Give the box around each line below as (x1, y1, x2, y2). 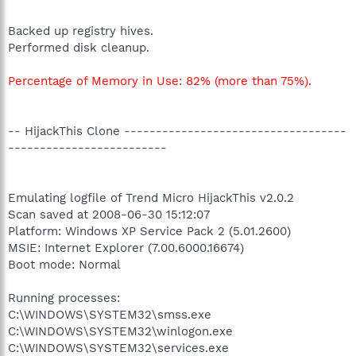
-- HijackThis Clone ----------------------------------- (8, 123, 346, 138)
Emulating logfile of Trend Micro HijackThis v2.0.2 (8, 190, 294, 205)
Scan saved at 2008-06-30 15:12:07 (8, 207, 210, 222)
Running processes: (8, 290, 120, 305)
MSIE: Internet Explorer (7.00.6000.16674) (8, 240, 244, 255)
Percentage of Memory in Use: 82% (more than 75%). (8, 73, 311, 88)
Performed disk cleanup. (8, 40, 149, 55)
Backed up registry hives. (8, 23, 153, 38)
